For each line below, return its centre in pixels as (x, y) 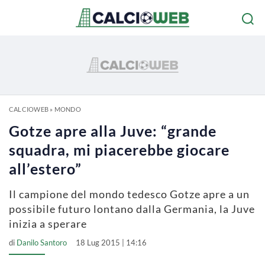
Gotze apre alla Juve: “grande (113, 131)
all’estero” (45, 169)
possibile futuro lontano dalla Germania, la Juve (132, 209)
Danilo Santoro (42, 243)
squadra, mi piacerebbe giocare (119, 150)
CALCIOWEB (29, 109)
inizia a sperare (48, 224)
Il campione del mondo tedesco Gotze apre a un (129, 194)
